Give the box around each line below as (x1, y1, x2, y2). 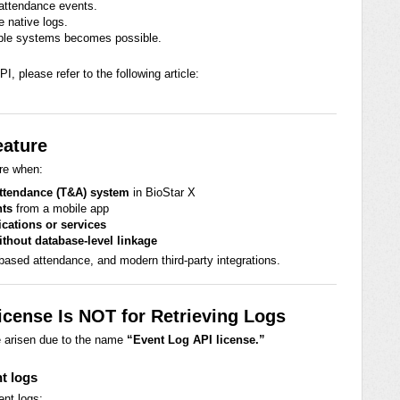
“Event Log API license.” (127, 332, 265, 346)
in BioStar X (129, 185, 196, 199)
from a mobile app (12, 201, 109, 215)
